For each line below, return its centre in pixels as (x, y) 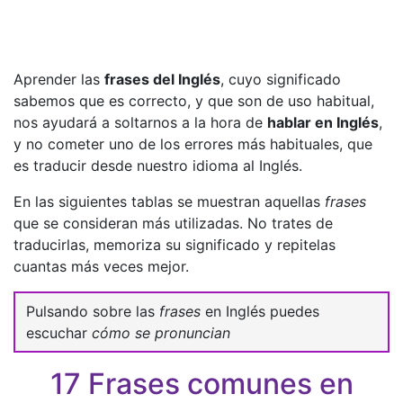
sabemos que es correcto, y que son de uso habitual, (194, 101)
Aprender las (59, 79)
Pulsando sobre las (93, 311)
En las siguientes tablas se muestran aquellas (169, 201)
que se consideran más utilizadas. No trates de (173, 223)
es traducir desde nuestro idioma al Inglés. (158, 166)
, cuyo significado (281, 79)
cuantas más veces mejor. (101, 266)
